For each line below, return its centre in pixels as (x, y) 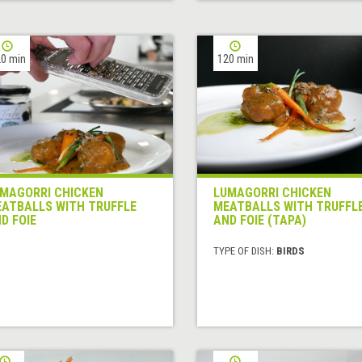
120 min (235, 59)
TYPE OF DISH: (244, 251)
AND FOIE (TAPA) (259, 221)
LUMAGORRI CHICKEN (272, 193)
